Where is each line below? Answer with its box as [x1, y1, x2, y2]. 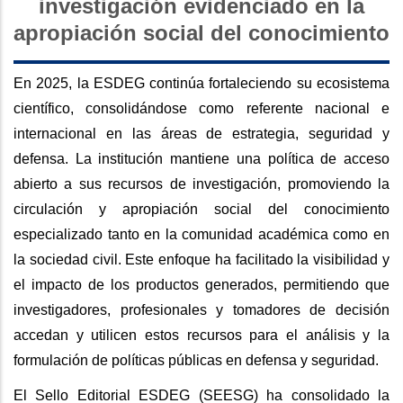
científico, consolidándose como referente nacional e [13, 101, 390, 117]
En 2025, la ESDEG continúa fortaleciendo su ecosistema [13, 76, 390, 92]
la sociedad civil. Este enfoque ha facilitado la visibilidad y [13, 252, 390, 268]
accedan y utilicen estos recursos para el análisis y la [13, 327, 390, 344]
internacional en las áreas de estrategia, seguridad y [13, 126, 390, 142]
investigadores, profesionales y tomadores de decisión [13, 302, 390, 318]
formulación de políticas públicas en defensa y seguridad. [13, 353, 379, 369]
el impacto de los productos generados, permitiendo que [13, 277, 390, 293]
